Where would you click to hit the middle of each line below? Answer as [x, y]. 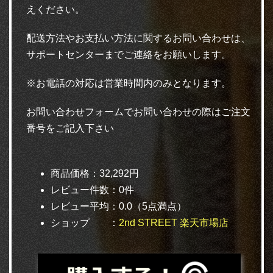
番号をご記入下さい [70, 128]
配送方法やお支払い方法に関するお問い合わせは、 [138, 38]
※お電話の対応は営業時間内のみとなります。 [129, 83]
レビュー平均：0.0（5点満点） [119, 206]
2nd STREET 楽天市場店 [174, 223]
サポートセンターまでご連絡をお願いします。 [129, 55]
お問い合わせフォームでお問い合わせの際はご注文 [138, 112]
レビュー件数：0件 [92, 190]
